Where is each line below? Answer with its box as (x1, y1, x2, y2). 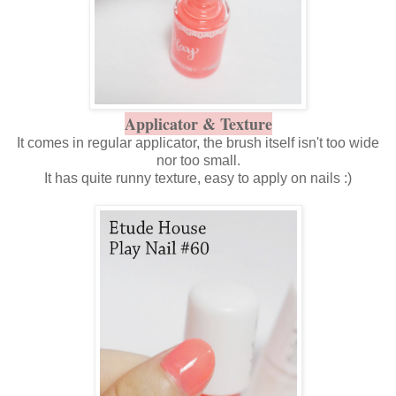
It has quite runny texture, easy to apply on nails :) (44, 170, 352, 186)
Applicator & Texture (124, 111, 272, 135)
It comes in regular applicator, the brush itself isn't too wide (17, 134, 379, 150)
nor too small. (156, 152, 240, 168)
